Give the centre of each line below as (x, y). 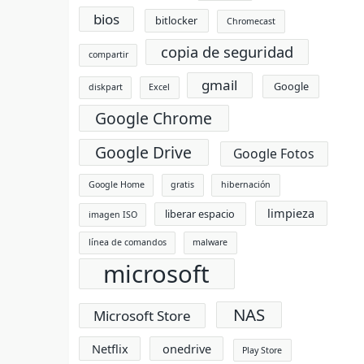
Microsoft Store (143, 315)
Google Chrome (154, 118)
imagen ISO (113, 214)
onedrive (186, 348)
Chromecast (251, 21)
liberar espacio (200, 213)
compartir (108, 55)
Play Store (262, 350)
